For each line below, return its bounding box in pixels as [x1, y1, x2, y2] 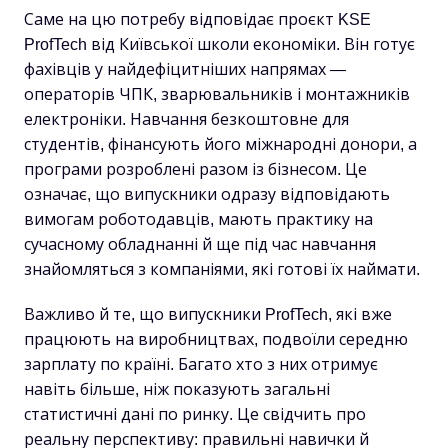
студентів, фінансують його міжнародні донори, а [24, 136, 417, 153]
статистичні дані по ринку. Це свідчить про [24, 406, 366, 423]
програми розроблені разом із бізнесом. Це [24, 161, 367, 178]
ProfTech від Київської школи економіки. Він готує [24, 36, 415, 53]
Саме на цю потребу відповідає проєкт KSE [24, 11, 371, 28]
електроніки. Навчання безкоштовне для [24, 111, 349, 128]
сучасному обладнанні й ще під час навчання [24, 236, 376, 253]
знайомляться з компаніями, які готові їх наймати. [24, 261, 420, 278]
